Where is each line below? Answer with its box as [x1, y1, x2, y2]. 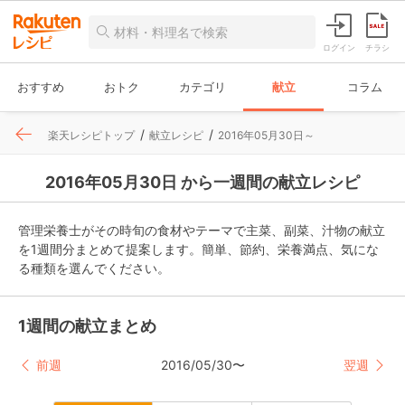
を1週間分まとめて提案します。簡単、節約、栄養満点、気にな [18, 241, 379, 257]
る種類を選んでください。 [18, 260, 170, 276]
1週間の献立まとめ [18, 316, 156, 335]
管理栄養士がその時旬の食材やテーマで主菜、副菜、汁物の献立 [18, 222, 385, 238]
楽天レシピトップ [48, 128, 135, 142]
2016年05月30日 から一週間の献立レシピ [45, 173, 360, 192]
